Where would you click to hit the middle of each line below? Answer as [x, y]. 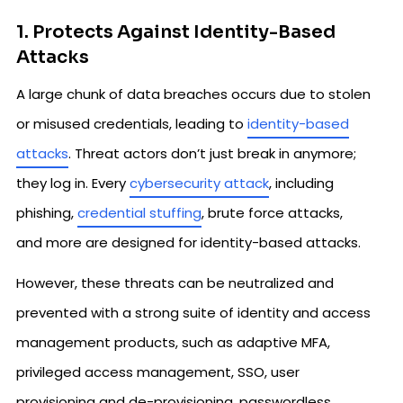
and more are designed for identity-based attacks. [188, 242]
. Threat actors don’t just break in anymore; [212, 153]
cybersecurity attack [199, 183]
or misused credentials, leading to [132, 124]
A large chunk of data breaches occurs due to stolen [193, 94]
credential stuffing [139, 213]
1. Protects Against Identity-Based [176, 32]
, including [301, 183]
